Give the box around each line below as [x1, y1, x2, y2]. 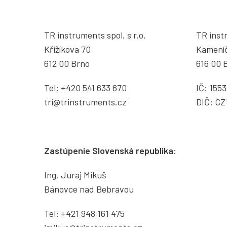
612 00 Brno [44, 58, 90, 69]
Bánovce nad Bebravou [44, 183, 134, 195]
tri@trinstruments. [44, 96, 118, 108]
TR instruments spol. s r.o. [44, 29, 146, 41]
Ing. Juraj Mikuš [44, 169, 106, 181]
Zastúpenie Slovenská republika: [44, 145, 176, 157]
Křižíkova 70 [44, 44, 91, 55]
